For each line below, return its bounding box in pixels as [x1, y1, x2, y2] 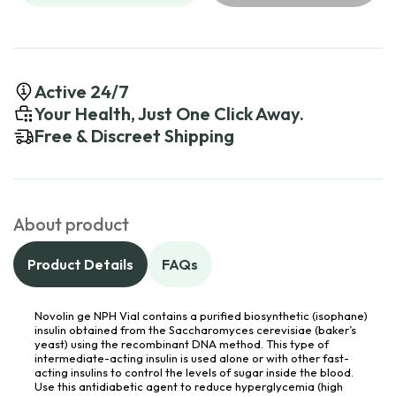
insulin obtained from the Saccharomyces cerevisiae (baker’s [34, 323, 356, 337]
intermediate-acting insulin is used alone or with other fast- [34, 351, 349, 365]
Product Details [27, 255, 133, 273]
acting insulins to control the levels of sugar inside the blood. [34, 365, 354, 379]
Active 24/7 [34, 80, 129, 103]
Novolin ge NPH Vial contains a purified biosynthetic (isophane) [34, 308, 368, 323]
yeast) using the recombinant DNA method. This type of [34, 337, 329, 351]
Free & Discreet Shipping [34, 125, 234, 147]
